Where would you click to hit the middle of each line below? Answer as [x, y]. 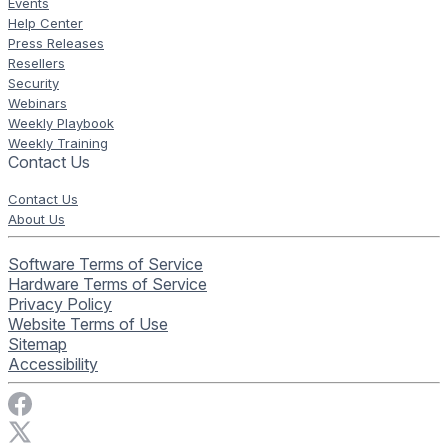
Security [33, 83]
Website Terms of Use [88, 324]
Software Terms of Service [105, 264]
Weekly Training [58, 143]
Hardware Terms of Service [107, 284]
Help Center [45, 23]
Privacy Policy [60, 304]
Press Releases [56, 43]
